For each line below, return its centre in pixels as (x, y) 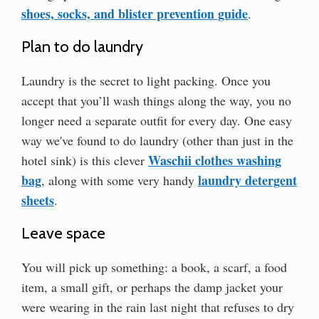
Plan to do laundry (82, 46)
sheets (38, 200)
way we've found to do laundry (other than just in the (157, 140)
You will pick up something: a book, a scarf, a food (154, 267)
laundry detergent (247, 180)
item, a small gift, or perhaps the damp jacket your (152, 287)
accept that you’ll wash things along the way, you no (156, 100)
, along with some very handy (120, 180)
